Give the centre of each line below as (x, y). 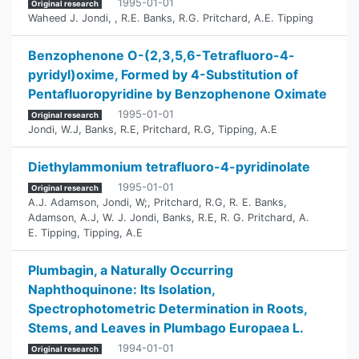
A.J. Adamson (62, 202)
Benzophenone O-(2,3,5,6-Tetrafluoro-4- (161, 55)
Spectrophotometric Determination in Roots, (167, 309)
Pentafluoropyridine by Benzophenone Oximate (177, 94)
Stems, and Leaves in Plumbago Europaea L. (166, 328)
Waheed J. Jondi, (71, 18)
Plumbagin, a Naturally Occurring (131, 270)
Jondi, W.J (53, 129)
